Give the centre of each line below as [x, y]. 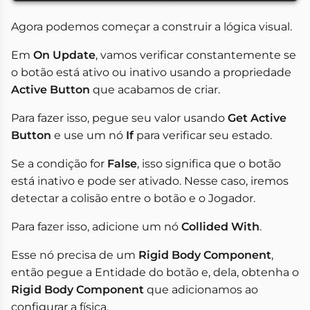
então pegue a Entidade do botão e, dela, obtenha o [155, 272]
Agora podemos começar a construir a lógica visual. [152, 26]
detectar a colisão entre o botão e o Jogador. [133, 198]
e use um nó [89, 135]
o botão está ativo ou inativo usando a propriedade [151, 72]
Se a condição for [59, 163]
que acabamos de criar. [155, 89]
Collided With [220, 226]
